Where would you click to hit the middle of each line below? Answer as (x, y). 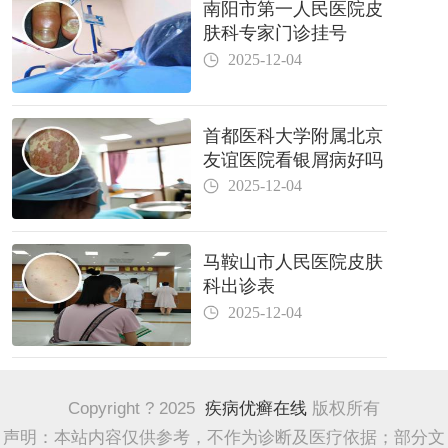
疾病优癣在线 (251, 409)
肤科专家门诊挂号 (275, 33)
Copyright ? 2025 (131, 409)
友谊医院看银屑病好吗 (293, 159)
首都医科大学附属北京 (293, 135)
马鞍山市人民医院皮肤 (293, 261)
